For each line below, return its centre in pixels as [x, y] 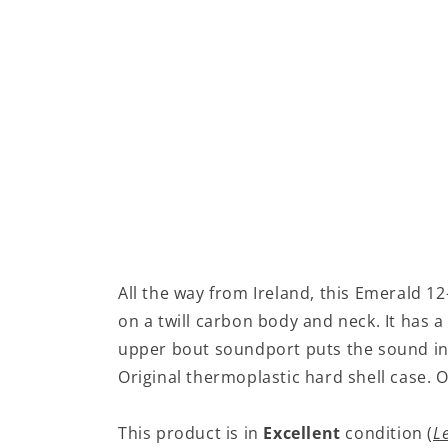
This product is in [191, 433]
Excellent [302, 433]
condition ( [387, 433]
